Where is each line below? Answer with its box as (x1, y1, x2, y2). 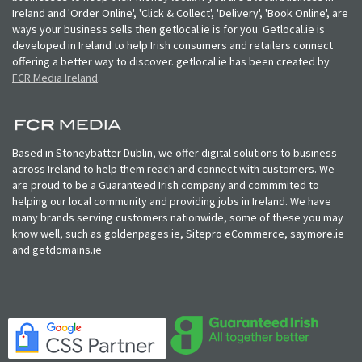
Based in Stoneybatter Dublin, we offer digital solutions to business (12, 145, 337, 160)
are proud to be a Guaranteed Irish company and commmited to (12, 177, 319, 192)
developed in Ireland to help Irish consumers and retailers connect (12, 37, 333, 53)
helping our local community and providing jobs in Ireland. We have (12, 193, 331, 208)
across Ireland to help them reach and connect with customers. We (12, 161, 335, 176)
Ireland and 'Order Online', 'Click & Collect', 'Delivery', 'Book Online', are (12, 5, 348, 20)
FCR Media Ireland (12, 69, 98, 85)
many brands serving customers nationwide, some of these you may (12, 209, 343, 225)
